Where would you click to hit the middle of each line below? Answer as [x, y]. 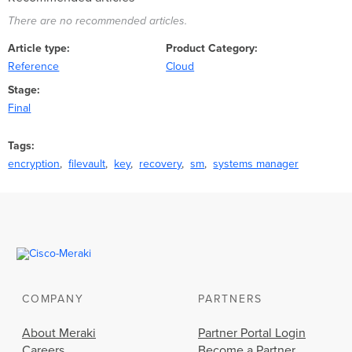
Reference [34, 66]
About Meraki [59, 334]
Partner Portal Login [252, 334]
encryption [34, 163]
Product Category [211, 48]
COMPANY [53, 299]
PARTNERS [230, 299]
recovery [161, 163]
